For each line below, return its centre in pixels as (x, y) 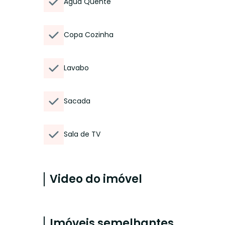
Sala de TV (82, 134)
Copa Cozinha (89, 35)
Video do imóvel (96, 179)
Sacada (77, 101)
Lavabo (76, 68)
